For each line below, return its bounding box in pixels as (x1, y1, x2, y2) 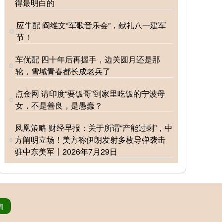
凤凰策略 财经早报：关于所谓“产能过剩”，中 (14, 122, 172, 134)
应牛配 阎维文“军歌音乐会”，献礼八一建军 (16, 19, 166, 31)
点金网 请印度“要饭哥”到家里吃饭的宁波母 (15, 88, 166, 100)
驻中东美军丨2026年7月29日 (14, 146, 117, 158)
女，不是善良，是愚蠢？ (15, 100, 103, 111)
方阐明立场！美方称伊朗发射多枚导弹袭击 (14, 134, 166, 146)
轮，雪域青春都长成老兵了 (15, 65, 111, 77)
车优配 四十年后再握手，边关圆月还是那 (15, 54, 161, 65)
